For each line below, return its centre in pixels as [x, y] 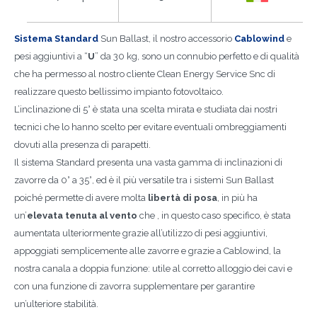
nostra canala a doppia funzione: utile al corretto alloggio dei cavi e [153, 269]
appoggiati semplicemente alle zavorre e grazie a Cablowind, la [148, 251]
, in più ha [237, 198]
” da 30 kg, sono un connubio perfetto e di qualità [197, 56]
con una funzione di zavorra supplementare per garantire [134, 286]
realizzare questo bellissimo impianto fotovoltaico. [119, 92]
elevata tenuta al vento [82, 215]
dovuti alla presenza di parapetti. [82, 145]
